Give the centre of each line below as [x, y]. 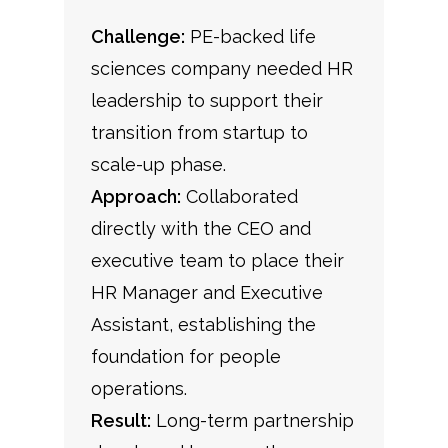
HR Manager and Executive [206, 293]
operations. [138, 389]
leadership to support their [206, 101]
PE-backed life [250, 37]
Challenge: [137, 37]
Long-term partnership [252, 421]
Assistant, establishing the [203, 325]
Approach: [135, 197]
